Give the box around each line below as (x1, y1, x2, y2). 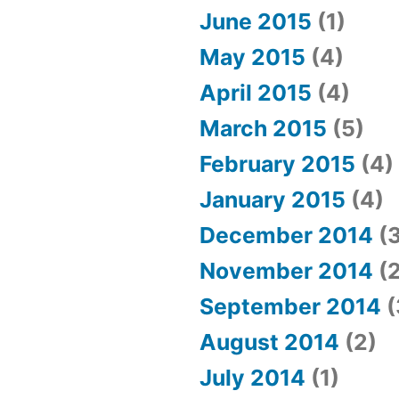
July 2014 (199, 364, 305, 392)
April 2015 (199, 79, 312, 107)
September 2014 (199, 293, 381, 321)
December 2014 (199, 222, 373, 249)
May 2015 (199, 44, 305, 71)
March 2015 (199, 115, 327, 142)
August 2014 (199, 329, 339, 356)
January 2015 (199, 186, 346, 214)
